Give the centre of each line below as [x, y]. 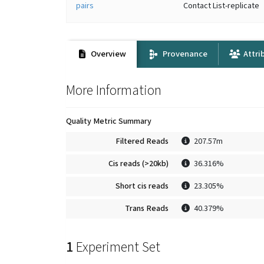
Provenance [184, 54]
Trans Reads [147, 209]
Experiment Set [118, 247]
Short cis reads [142, 186]
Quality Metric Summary [109, 121]
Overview [108, 54]
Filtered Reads [142, 141]
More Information [114, 90]
